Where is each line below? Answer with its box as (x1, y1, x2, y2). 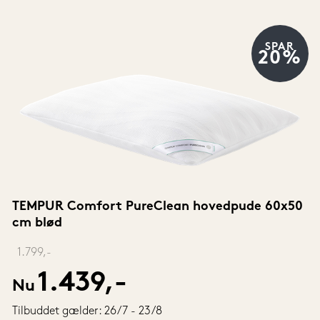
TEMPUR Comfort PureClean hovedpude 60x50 (11, 199, 303, 214)
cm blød (11, 216, 62, 230)
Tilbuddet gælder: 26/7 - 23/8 (11, 305, 162, 317)
